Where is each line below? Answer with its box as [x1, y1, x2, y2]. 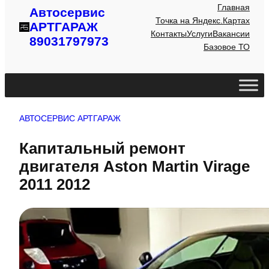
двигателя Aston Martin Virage [19, 158, 250, 175]
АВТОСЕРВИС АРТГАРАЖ [19, 113, 121, 124]
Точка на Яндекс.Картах [156, 16, 250, 26]
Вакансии [213, 29, 250, 39]
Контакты [151, 29, 187, 39]
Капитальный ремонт [19, 140, 186, 157]
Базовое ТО [204, 42, 250, 52]
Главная [217, 2, 250, 13]
